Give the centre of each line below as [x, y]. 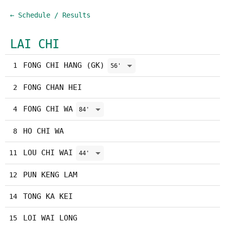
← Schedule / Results [50, 15]
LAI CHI [35, 44]
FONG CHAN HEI [52, 87]
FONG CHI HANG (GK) [64, 65]
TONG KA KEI [48, 196]
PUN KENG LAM [50, 175]
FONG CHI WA [48, 109]
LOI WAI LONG [50, 218]
